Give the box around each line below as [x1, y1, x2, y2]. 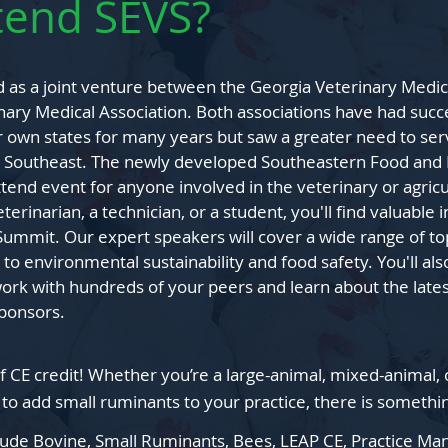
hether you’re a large [104, 363, 265, 386]
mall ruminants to [63, 390, 204, 413]
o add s [8, 390, 63, 413]
